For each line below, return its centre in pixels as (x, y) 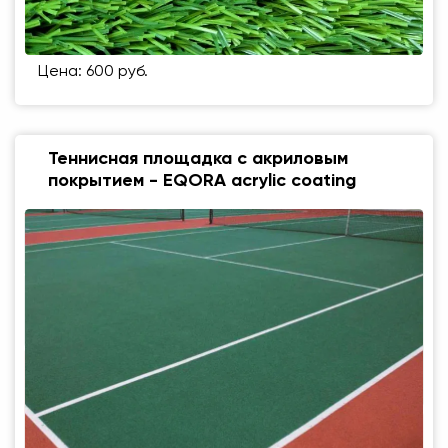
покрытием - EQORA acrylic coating (202, 180)
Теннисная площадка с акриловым (198, 158)
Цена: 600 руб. (93, 71)
